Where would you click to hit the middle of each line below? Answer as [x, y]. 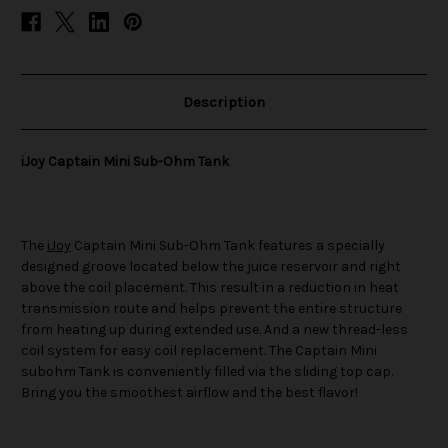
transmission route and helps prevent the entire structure [211, 309]
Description [224, 102]
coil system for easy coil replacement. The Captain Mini [199, 351]
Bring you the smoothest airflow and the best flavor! [189, 393]
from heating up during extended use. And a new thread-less [214, 330]
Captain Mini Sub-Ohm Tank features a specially [228, 246]
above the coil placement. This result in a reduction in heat [210, 288]
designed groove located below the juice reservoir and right [211, 267]
